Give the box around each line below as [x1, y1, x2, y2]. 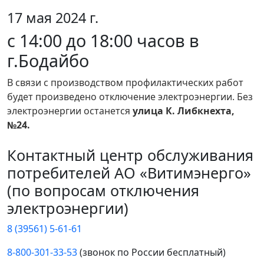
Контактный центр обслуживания [7, 145, 253, 166]
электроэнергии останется [7, 104, 133, 118]
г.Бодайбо [7, 49, 89, 72]
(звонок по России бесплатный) [77, 246, 226, 259]
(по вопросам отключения [7, 180, 199, 201]
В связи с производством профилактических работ [7, 76, 243, 90]
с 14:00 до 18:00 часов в [7, 29, 199, 52]
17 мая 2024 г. [7, 8, 98, 28]
